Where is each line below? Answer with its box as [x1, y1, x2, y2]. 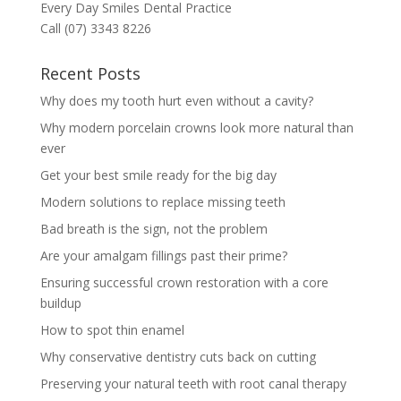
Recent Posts [39, 63, 141, 85]
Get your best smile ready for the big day [39, 166, 277, 184]
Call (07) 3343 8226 [39, 20, 151, 38]
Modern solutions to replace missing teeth [39, 193, 286, 211]
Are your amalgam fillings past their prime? [39, 247, 287, 265]
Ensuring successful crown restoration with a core [39, 274, 328, 292]
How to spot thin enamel [39, 321, 184, 339]
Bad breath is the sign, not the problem [39, 220, 268, 238]
